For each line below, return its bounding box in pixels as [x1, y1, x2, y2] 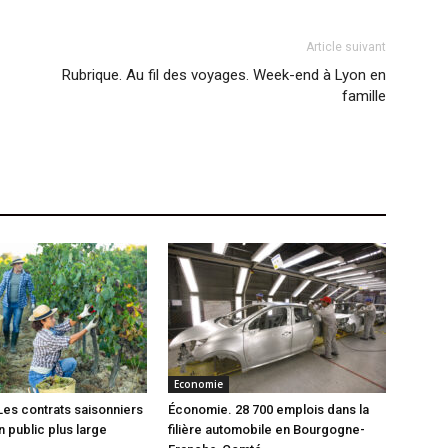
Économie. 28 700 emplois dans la [168, 402, 369, 418]
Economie [174, 377, 223, 392]
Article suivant [306, 40, 386, 55]
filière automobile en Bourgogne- [168, 422, 365, 438]
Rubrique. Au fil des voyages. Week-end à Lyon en [62, 66, 386, 85]
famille [342, 87, 386, 106]
